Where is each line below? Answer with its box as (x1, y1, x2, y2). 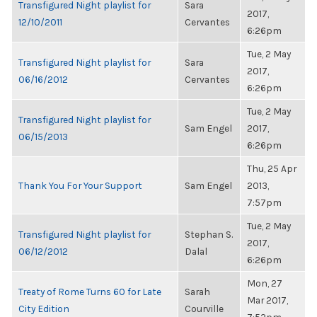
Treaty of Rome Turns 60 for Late (18, 286, 161, 297)
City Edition (18, 303, 69, 314)
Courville (185, 303, 224, 314)
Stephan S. (185, 229, 233, 240)
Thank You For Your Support (18, 180, 142, 191)
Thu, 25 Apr (247, 163, 296, 174)
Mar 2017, (247, 294, 288, 306)
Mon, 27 (247, 277, 282, 289)
